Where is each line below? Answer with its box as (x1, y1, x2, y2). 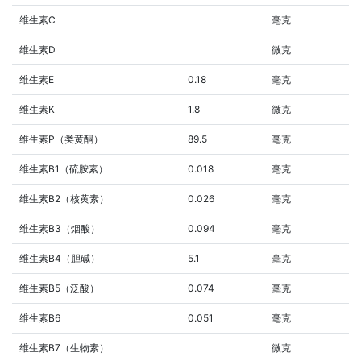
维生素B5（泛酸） (19, 281, 99, 294)
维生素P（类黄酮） (19, 132, 103, 145)
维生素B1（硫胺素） (19, 162, 108, 175)
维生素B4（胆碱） (19, 251, 100, 264)
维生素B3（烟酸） (19, 222, 100, 234)
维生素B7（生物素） (19, 341, 109, 354)
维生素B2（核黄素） (19, 192, 109, 205)
